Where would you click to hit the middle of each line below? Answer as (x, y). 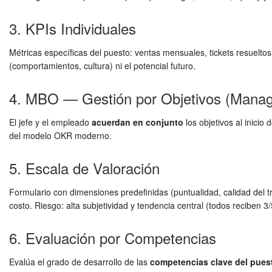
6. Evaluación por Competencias (113, 238)
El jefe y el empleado (50, 122)
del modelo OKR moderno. (60, 135)
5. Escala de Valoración (84, 168)
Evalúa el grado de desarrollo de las (80, 262)
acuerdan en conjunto (138, 122)
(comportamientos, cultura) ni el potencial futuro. (102, 66)
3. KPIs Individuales (73, 28)
